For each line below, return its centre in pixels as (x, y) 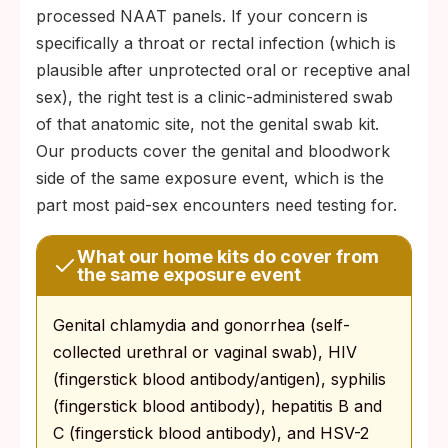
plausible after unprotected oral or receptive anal (223, 70)
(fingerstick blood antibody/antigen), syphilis (219, 379)
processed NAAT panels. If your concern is (202, 16)
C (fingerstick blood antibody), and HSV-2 (211, 433)
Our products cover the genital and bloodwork (213, 151)
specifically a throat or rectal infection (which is (216, 43)
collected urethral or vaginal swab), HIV (205, 352)
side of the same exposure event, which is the (210, 178)
